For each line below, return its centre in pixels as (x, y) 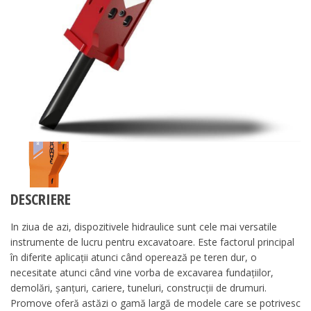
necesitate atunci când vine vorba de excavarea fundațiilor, (142, 272)
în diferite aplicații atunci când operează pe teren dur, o (134, 257)
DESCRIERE (41, 199)
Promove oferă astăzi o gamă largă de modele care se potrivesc (155, 303)
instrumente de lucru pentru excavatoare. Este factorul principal (152, 242)
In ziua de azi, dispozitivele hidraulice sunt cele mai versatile (144, 226)
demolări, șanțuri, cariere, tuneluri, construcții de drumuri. (138, 287)
